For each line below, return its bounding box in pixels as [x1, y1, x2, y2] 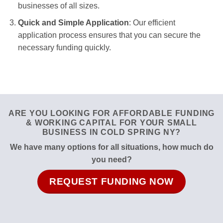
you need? [91, 155, 132, 164]
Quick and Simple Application [17, 18, 129, 27]
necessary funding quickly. [17, 43, 111, 52]
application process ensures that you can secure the [17, 31, 201, 40]
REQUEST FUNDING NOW [49, 176, 174, 187]
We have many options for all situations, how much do [9, 143, 214, 152]
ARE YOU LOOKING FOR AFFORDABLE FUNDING [8, 109, 215, 118]
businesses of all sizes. [17, 1, 100, 10]
